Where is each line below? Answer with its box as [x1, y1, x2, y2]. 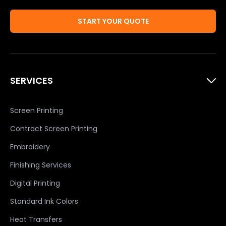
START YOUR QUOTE [77, 16, 149, 26]
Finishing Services [10, 160, 71, 171]
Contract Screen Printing [10, 124, 97, 134]
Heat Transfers [10, 214, 62, 225]
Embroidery [10, 142, 50, 152]
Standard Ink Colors [10, 196, 78, 207]
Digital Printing [10, 178, 60, 189]
